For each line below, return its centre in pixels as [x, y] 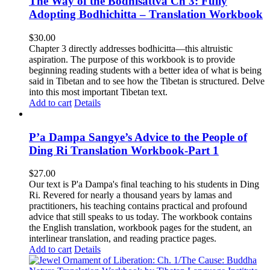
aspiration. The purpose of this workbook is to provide [132, 59]
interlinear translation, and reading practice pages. [123, 239]
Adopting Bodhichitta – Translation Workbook [146, 14]
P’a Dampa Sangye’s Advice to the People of [138, 137]
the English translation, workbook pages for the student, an [140, 228]
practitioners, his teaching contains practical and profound [138, 206]
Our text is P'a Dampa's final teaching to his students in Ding [144, 184]
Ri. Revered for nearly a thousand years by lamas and [130, 195]
